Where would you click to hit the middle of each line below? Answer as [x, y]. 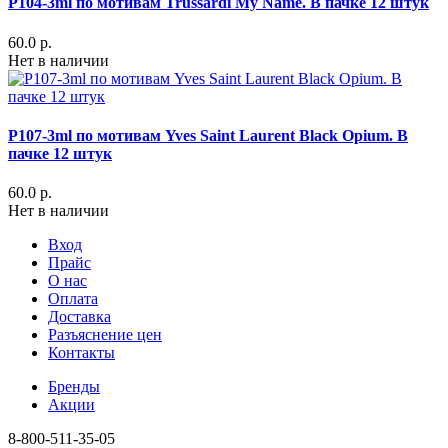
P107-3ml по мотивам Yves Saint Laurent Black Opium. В [208, 136]
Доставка [79, 317]
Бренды [74, 387]
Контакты [81, 353]
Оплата [73, 299]
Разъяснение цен [105, 335]
